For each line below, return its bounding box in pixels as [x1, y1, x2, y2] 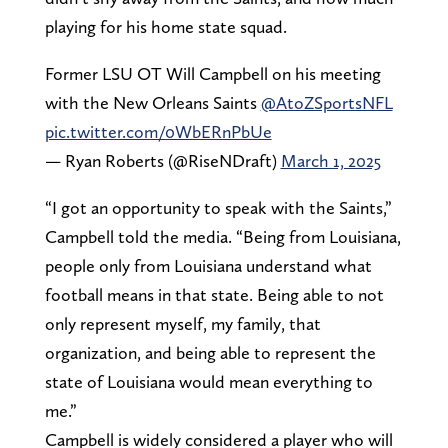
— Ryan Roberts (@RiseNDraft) [44, 149, 281, 171]
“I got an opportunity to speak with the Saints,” [44, 196, 392, 218]
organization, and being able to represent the [44, 341, 376, 363]
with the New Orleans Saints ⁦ [44, 91, 261, 113]
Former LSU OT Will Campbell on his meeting [44, 62, 381, 84]
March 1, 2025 [280, 149, 381, 171]
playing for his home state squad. [44, 15, 287, 37]
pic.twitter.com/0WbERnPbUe [44, 120, 272, 142]
